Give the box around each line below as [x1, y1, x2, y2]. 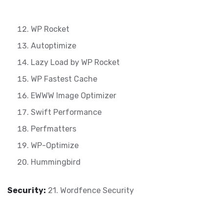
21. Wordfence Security [46, 186, 134, 195]
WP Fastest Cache [31, 74, 97, 84]
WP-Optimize [31, 141, 79, 150]
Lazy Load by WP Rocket [31, 58, 120, 67]
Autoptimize [31, 41, 76, 50]
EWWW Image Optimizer [31, 91, 116, 100]
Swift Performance [31, 108, 102, 117]
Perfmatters [31, 124, 76, 133]
